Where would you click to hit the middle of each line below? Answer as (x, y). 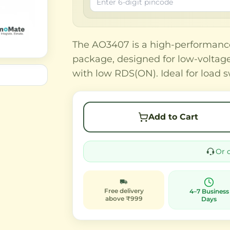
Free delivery (124, 191)
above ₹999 (124, 198)
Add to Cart (173, 117)
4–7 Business (209, 191)
